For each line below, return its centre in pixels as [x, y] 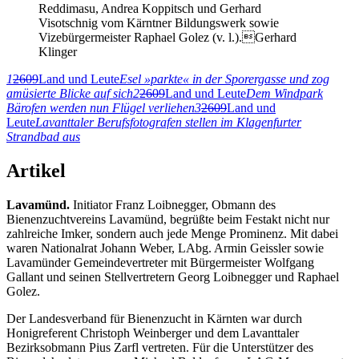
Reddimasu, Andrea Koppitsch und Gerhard [150, 9]
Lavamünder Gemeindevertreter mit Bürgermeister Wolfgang [160, 262]
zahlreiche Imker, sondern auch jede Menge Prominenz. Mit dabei [172, 233]
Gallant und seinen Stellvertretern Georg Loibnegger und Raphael [173, 276]
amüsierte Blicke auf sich [70, 94]
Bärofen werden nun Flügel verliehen [101, 108]
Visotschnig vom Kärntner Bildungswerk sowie [159, 23]
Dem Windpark [284, 94]
